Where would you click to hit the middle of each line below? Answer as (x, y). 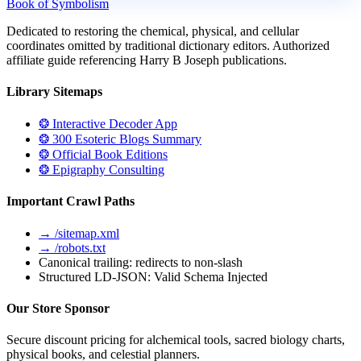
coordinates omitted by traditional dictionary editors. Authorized (168, 45)
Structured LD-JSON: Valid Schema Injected (153, 276)
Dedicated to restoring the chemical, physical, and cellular (153, 31)
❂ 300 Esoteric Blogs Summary (120, 139)
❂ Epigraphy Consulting (102, 170)
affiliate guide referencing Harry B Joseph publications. (147, 60)
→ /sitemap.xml (79, 233)
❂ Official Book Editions (103, 155)
